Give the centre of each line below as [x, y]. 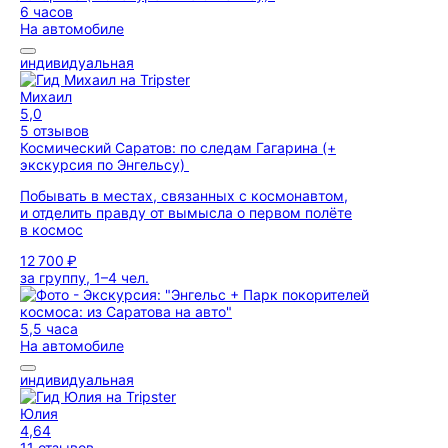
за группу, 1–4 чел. [84, 277]
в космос [51, 229]
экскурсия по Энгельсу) [104, 164]
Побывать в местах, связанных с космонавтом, [184, 195]
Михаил [46, 96]
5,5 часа [49, 328]
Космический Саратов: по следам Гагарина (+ [178, 147]
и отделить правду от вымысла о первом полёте [186, 212]
